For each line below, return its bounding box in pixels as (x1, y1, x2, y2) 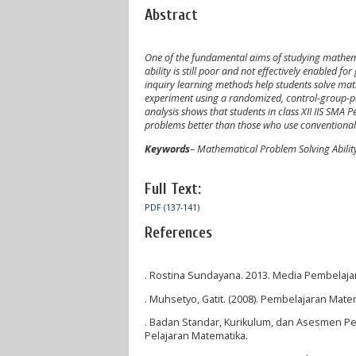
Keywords (145, 141, 190, 156)
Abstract (145, 6, 198, 24)
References (145, 223, 212, 242)
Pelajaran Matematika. (145, 329, 248, 343)
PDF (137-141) (145, 201, 199, 213)
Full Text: (145, 180, 201, 198)
